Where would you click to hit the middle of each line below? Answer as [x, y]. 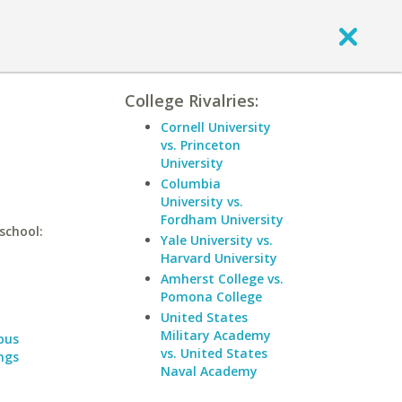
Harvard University [219, 258]
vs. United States [214, 353]
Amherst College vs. [222, 279]
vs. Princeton [201, 145]
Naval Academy [209, 371]
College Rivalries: [192, 100]
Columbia [191, 184]
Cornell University [216, 127]
